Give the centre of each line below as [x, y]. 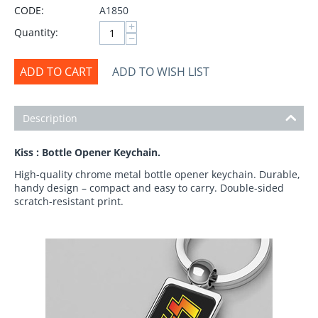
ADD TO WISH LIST [161, 72]
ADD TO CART [56, 72]
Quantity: [36, 32]
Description [50, 118]
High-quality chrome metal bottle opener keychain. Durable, [157, 174]
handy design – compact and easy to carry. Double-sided [149, 188]
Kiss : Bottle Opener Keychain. [87, 152]
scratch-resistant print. [69, 201]
